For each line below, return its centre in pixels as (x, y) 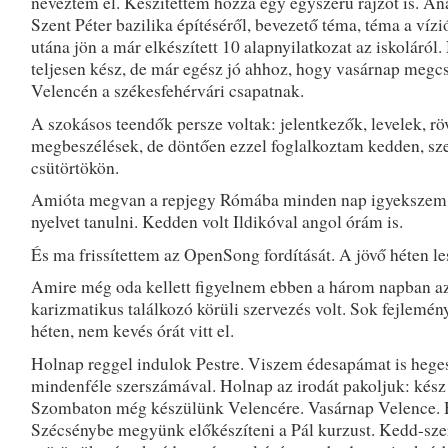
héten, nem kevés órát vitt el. (132, 330)
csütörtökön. (74, 167)
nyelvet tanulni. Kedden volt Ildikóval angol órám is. (216, 221)
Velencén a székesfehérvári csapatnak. (167, 90)
